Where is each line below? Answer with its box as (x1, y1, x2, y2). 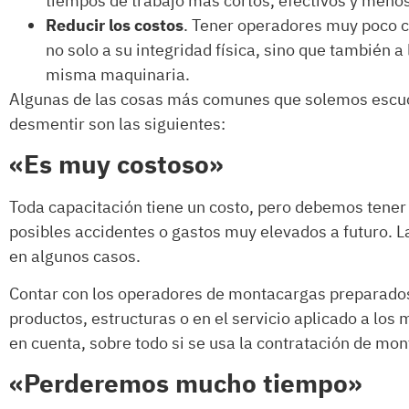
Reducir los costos (46, 14, 184, 39)
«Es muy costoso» (9, 145, 224, 185)
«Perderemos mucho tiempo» (9, 364, 362, 404)
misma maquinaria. (46, 63, 190, 89)
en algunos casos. (9, 244, 141, 269)
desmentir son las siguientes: (9, 112, 225, 138)
